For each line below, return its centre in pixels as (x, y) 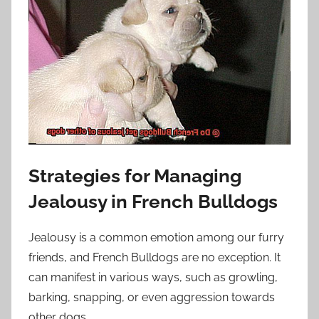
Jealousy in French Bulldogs (153, 201)
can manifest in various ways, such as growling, (153, 278)
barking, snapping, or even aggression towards (152, 298)
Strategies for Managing (135, 176)
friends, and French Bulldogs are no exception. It (155, 258)
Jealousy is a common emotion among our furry (156, 238)
